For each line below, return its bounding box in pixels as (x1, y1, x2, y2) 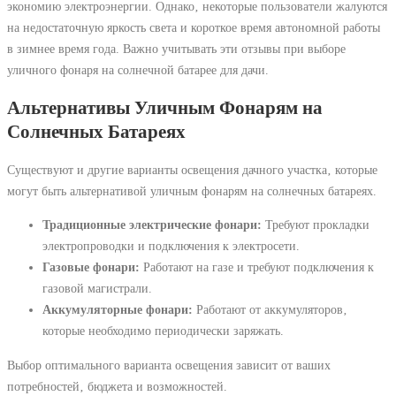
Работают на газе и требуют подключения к (140, 260, 374, 275)
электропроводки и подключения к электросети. (42, 239, 300, 254)
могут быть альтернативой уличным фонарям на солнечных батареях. (7, 184, 377, 199)
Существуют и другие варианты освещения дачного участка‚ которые (7, 163, 377, 178)
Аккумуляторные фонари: (42, 302, 193, 317)
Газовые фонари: (42, 260, 140, 275)
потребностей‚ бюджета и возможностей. (7, 378, 227, 393)
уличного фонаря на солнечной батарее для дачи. (7, 63, 269, 78)
